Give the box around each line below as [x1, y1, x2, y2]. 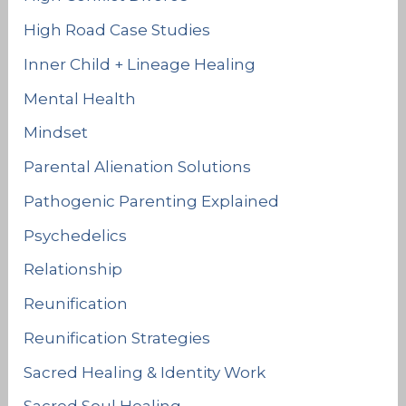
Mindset [24, 123, 89, 142]
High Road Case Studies [24, 21, 211, 40]
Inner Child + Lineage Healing [24, 54, 256, 73]
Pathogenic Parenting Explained [24, 191, 280, 210]
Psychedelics [24, 226, 128, 245]
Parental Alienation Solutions [24, 158, 252, 177]
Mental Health [24, 89, 137, 108]
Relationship [24, 260, 123, 279]
